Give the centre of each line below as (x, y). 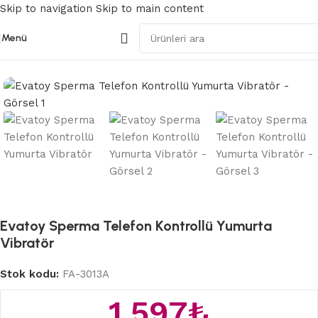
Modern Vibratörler (115, 55)
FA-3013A (86, 274)
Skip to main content (150, 9)
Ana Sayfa (33, 55)
